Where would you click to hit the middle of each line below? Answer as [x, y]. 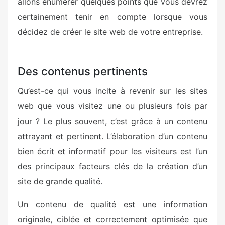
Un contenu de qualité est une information [113, 204]
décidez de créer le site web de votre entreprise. [110, 32]
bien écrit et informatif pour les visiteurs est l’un [113, 151]
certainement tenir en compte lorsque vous [113, 17]
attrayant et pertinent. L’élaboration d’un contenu [113, 136]
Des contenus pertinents [83, 71]
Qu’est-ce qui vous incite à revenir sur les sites [113, 91]
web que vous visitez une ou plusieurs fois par [113, 106]
